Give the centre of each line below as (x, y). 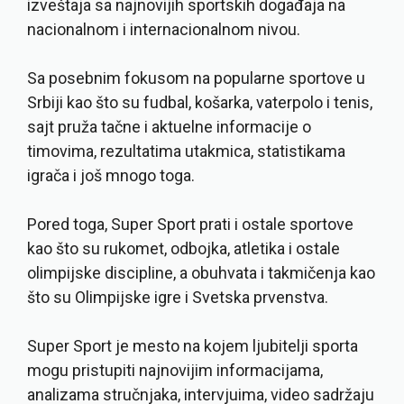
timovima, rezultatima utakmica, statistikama (186, 151)
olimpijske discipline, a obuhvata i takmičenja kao (201, 273)
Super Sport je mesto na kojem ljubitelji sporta (193, 346)
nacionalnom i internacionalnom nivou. (164, 30)
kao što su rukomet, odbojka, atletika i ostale (184, 249)
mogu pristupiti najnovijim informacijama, (175, 371)
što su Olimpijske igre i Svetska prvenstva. (178, 298)
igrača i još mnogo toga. (111, 176)
